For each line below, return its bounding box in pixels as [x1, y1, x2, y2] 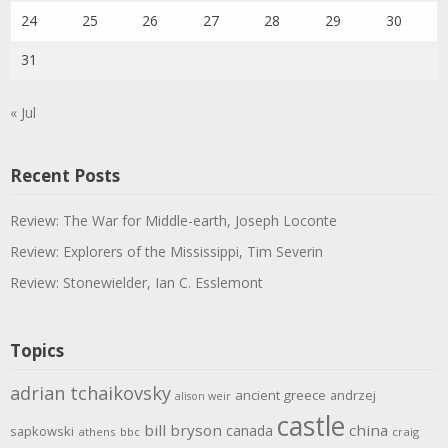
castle [277, 408, 345, 445]
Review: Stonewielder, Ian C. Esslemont [10, 273, 263, 293]
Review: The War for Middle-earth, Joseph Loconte [10, 211, 337, 231]
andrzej [330, 386, 376, 405]
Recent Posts [10, 164, 120, 188]
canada [226, 421, 273, 441]
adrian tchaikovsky [10, 381, 171, 406]
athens [78, 424, 116, 440]
